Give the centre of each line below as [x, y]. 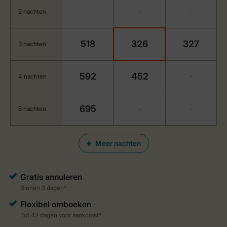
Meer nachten [118, 143]
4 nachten [32, 76]
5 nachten [32, 109]
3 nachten [32, 44]
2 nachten [32, 11]
